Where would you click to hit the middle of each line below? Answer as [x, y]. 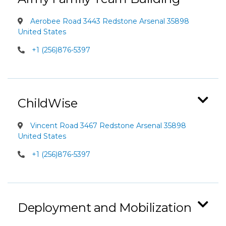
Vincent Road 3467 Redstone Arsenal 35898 [107, 126]
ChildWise [48, 103]
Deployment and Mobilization [105, 208]
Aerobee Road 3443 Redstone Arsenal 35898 [109, 21]
